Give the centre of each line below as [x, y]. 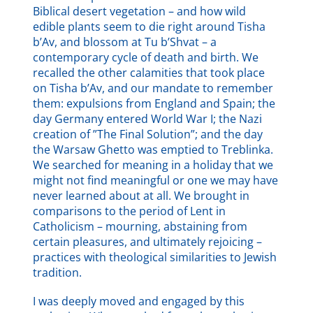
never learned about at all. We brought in [141, 196]
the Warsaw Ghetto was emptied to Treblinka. [153, 150]
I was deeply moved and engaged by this [139, 301]
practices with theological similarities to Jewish [155, 257]
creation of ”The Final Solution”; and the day [148, 134]
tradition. [58, 273]
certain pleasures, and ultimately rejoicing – [148, 242]
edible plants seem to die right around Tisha [150, 27]
